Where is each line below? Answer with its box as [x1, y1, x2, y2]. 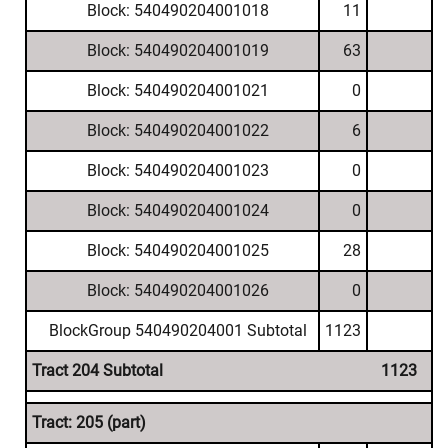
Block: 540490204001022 [86, 121, 269, 140]
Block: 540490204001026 [86, 281, 269, 300]
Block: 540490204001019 [86, 41, 269, 60]
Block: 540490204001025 [86, 241, 269, 260]
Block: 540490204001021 [86, 81, 269, 100]
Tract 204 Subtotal [32, 361, 163, 380]
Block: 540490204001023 [86, 161, 269, 180]
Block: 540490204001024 [86, 201, 269, 220]
